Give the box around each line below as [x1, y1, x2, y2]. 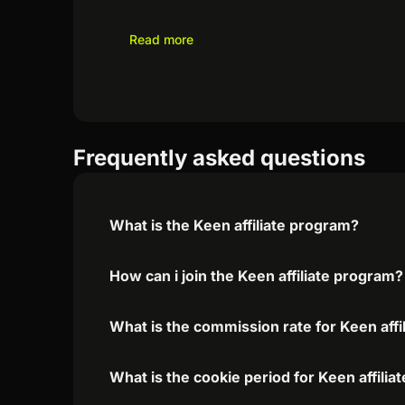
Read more [129, 31, 194, 47]
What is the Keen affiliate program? [109, 215, 360, 234]
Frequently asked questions [73, 144, 366, 171]
